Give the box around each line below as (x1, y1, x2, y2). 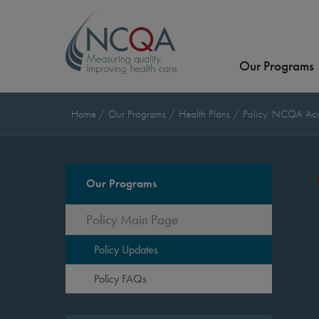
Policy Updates (94, 243, 158, 256)
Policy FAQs (94, 272, 147, 286)
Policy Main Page (86, 211, 178, 228)
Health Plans (179, 107, 233, 121)
